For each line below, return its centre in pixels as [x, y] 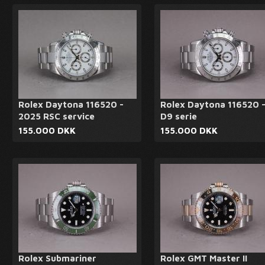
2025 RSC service [56, 116]
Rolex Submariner [57, 258]
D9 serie [179, 116]
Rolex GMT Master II [204, 258]
